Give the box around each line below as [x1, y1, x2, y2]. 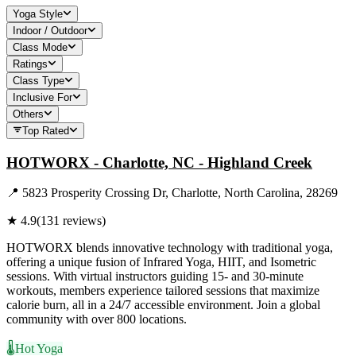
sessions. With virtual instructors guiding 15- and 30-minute [6, 269, 304, 284]
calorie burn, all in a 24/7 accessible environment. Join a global [6, 298, 320, 312]
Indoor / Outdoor [13, 24, 87, 37]
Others [13, 107, 44, 120]
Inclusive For [13, 91, 72, 103]
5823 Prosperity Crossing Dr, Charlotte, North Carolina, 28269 [22, 186, 338, 200]
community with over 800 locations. [6, 312, 187, 327]
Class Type [13, 74, 64, 87]
